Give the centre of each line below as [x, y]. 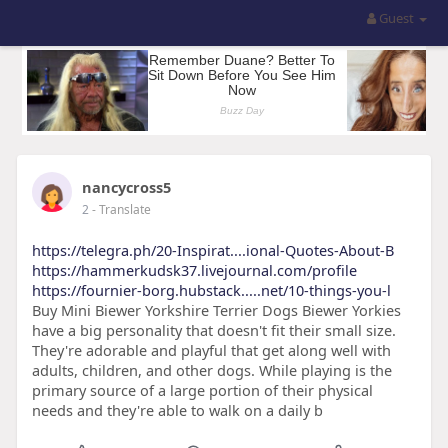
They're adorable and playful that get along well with [211, 350]
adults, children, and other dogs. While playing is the [211, 370]
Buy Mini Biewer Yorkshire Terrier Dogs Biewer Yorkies [216, 310]
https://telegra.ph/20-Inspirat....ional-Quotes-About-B [212, 250]
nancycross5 [126, 187]
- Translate [121, 209]
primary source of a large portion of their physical [202, 390]
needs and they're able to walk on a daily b [177, 410]
